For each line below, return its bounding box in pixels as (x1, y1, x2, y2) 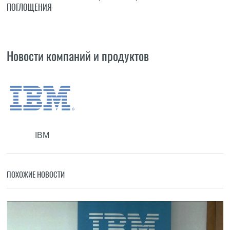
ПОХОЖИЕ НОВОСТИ (7, 169, 65, 180)
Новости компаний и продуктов (7, 48, 149, 64)
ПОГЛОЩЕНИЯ (7, 2, 52, 13)
